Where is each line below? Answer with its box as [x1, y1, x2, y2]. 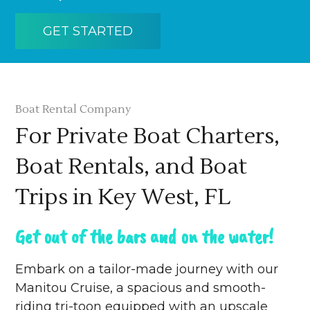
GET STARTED [43, 24, 134, 39]
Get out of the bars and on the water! [15, 224, 274, 249]
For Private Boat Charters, [15, 122, 280, 151]
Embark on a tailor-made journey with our [15, 262, 279, 277]
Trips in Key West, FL [15, 183, 231, 212]
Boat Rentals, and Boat [15, 152, 248, 181]
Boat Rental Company [15, 102, 132, 117]
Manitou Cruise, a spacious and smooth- [15, 280, 266, 296]
